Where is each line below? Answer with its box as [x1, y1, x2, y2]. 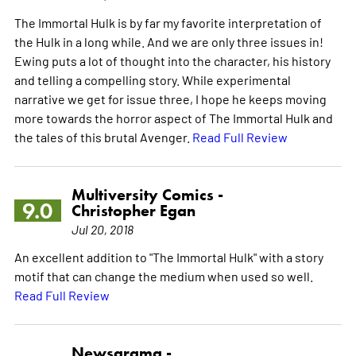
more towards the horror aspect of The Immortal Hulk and [14, 109, 333, 126]
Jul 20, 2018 [71, 220, 133, 237]
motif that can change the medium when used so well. [14, 267, 313, 284]
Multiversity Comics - [71, 184, 223, 204]
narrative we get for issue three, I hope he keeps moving [14, 90, 327, 106]
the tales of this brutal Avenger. [14, 128, 192, 145]
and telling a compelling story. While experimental [14, 71, 291, 87]
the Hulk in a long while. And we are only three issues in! [14, 33, 323, 49]
